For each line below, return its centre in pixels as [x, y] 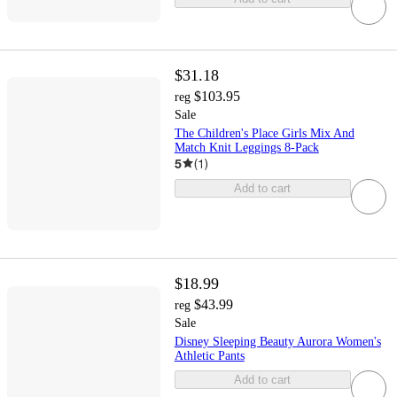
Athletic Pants [209, 355]
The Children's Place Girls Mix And [264, 133]
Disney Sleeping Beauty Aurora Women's [277, 341]
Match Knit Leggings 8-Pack [246, 147]
